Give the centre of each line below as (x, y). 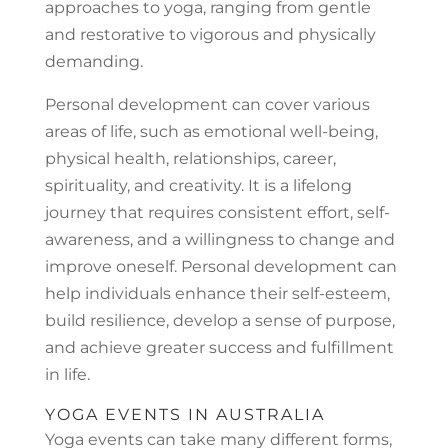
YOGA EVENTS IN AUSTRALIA (184, 414)
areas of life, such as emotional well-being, (211, 131)
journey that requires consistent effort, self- (217, 212)
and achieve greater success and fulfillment (219, 347)
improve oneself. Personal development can (220, 266)
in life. (67, 374)
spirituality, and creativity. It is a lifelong (198, 185)
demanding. (93, 61)
